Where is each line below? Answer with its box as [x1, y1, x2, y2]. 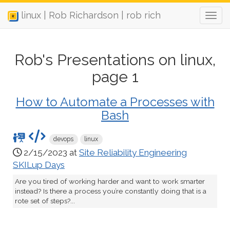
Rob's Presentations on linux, [14, 51, 216, 69]
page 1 [91, 68, 139, 86]
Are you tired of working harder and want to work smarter [15, 177, 205, 186]
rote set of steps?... [15, 197, 75, 205]
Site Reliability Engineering [79, 147, 187, 158]
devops [53, 136, 74, 143]
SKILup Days [13, 160, 65, 170]
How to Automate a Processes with [15, 94, 215, 109]
